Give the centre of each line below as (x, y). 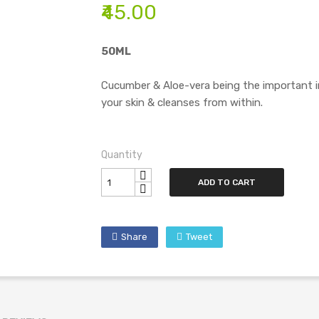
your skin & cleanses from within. (182, 103)
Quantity (121, 155)
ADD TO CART (226, 182)
